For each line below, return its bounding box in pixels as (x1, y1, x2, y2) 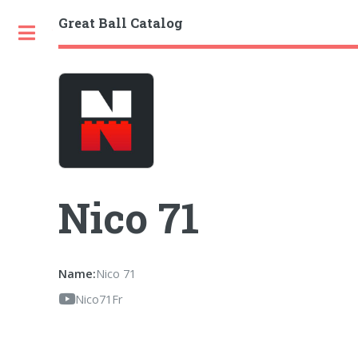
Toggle (53, 26, 86, 40)
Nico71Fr (75, 290, 124, 307)
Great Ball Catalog (58, 14, 184, 31)
